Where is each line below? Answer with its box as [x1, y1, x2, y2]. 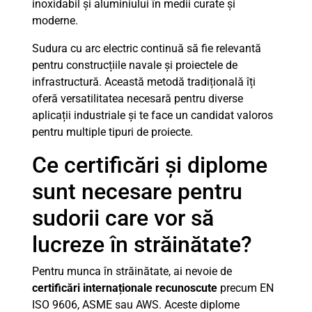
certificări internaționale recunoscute [32, 281, 217, 295]
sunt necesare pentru [32, 178, 242, 205]
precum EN [217, 281, 274, 295]
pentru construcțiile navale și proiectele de [32, 58, 237, 72]
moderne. [32, 14, 78, 27]
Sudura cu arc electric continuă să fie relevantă [32, 42, 261, 55]
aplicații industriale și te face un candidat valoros [32, 109, 273, 122]
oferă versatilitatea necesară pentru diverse [32, 92, 243, 105]
